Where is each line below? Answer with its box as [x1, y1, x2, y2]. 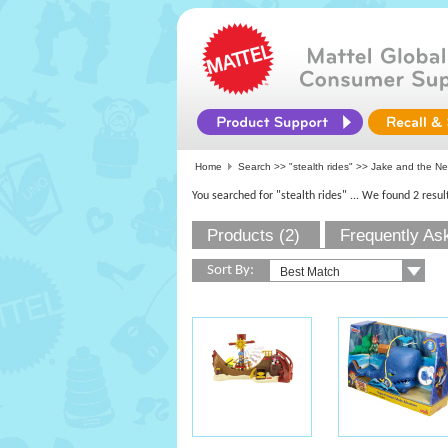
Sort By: [207, 263, 254, 278]
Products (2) [207, 226, 300, 245]
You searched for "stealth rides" [192, 190, 347, 202]
